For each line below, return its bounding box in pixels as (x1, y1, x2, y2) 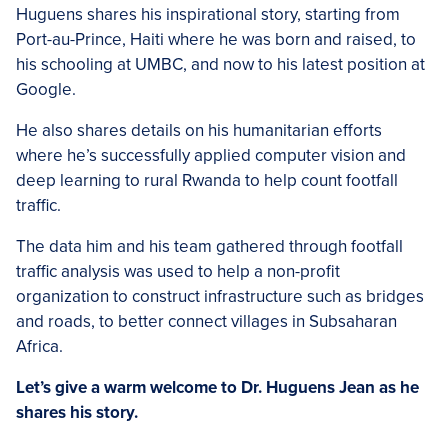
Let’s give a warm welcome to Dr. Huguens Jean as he (16, 377, 419, 398)
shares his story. (16, 402, 138, 423)
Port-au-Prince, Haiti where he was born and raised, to (16, 29, 416, 50)
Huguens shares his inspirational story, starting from (16, 4, 400, 25)
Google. (16, 79, 76, 100)
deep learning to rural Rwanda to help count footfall (16, 170, 398, 191)
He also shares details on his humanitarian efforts (16, 120, 382, 141)
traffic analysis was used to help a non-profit (16, 261, 340, 282)
